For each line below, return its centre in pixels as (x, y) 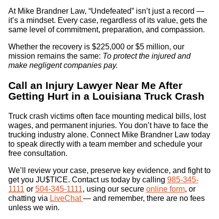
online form (165, 189)
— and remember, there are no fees (144, 198)
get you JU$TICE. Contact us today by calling (88, 180)
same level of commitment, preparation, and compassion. (107, 29)
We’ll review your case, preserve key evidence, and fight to (109, 171)
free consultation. (39, 153)
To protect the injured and (146, 56)
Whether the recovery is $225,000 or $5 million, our (96, 46)
